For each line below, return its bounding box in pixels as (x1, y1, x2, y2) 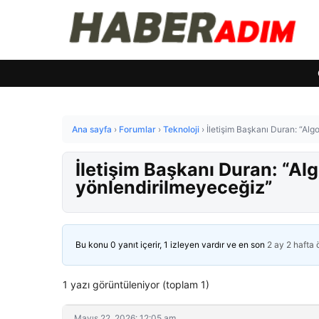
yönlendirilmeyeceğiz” (75, 177, 273, 198)
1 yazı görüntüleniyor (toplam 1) (63, 278, 209, 291)
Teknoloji (163, 124, 199, 135)
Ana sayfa (72, 124, 112, 135)
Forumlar (119, 124, 156, 135)
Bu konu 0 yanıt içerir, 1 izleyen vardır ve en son (75, 239, 267, 250)
